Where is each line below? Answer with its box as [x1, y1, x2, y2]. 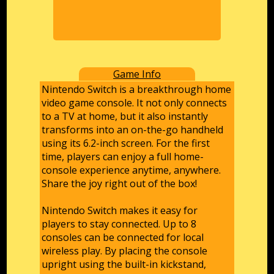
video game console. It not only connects [42, 96, 228, 110]
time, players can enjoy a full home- [42, 150, 204, 164]
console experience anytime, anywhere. [42, 163, 221, 177]
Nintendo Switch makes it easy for [42, 204, 198, 218]
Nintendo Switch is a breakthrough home [42, 83, 232, 97]
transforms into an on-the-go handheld [42, 123, 224, 137]
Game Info [113, 67, 161, 81]
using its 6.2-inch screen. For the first [42, 136, 210, 150]
